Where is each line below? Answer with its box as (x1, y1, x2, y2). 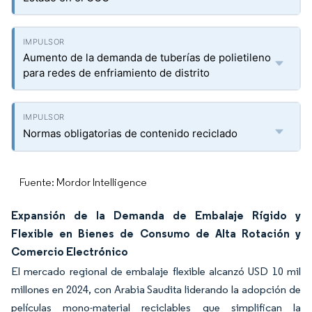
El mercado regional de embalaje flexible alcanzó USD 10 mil (11, 265, 301, 278)
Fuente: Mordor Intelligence (19, 175, 147, 189)
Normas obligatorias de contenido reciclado (23, 127, 237, 140)
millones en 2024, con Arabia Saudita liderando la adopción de (11, 283, 301, 296)
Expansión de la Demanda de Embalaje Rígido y (11, 208, 301, 222)
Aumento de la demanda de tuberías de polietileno (23, 51, 271, 64)
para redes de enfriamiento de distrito (23, 66, 210, 79)
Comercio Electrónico (11, 244, 128, 258)
